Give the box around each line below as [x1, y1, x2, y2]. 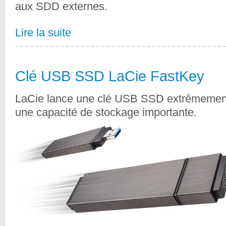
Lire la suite [15, 26, 71, 39]
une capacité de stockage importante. [15, 106, 197, 119]
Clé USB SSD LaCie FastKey [15, 68, 204, 85]
